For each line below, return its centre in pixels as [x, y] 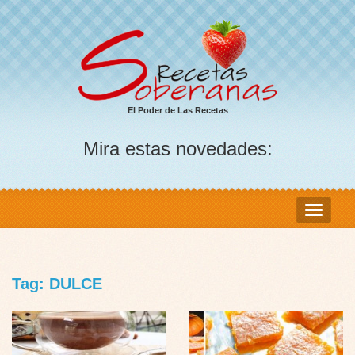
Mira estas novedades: [177, 149]
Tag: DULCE [57, 284]
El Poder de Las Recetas [177, 111]
